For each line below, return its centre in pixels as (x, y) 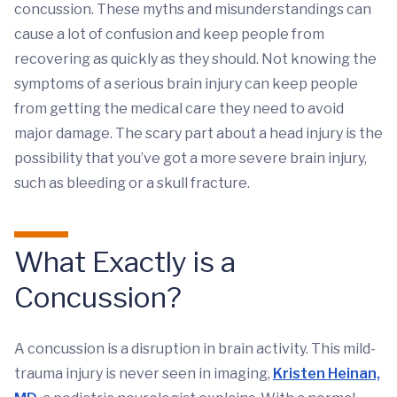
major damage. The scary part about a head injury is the (198, 133)
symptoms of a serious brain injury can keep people (186, 84)
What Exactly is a (125, 262)
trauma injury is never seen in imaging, (144, 374)
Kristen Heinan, (327, 374)
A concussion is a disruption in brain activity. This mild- (195, 349)
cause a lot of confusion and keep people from (169, 34)
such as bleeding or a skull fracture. (132, 183)
